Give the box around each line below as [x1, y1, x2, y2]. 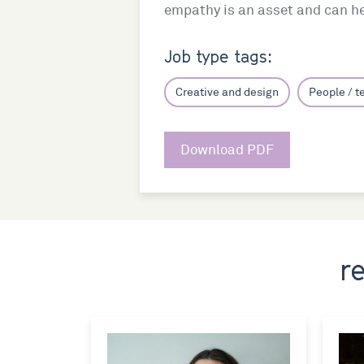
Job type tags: [164, 47, 272, 67]
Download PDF [180, 141, 274, 158]
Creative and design [175, 85, 279, 99]
